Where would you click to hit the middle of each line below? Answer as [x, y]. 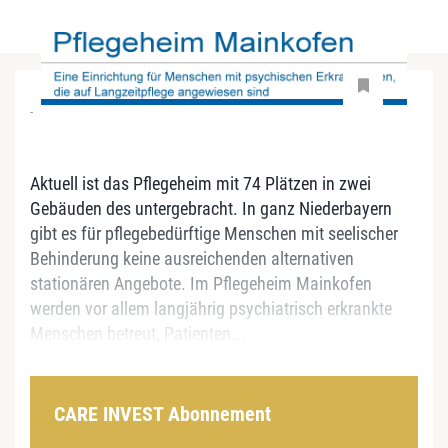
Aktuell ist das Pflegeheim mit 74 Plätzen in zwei [200, 184]
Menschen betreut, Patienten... [138, 334]
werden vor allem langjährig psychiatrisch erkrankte [211, 309]
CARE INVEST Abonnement [162, 414]
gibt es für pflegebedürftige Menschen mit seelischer [214, 234]
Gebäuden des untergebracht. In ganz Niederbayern [211, 209]
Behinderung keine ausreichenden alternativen [192, 259]
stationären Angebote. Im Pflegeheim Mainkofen [201, 284]
